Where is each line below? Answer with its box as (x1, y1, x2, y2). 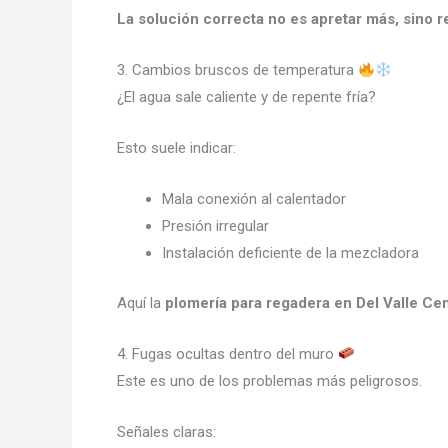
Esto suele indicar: (117, 139, 236, 157)
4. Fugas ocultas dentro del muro (117, 344, 338, 363)
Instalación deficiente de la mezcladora (162, 244, 419, 262)
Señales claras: (117, 422, 216, 441)
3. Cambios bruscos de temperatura (117, 61, 358, 79)
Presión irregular (162, 217, 269, 235)
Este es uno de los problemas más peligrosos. (117, 371, 422, 390)
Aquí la (117, 293, 165, 312)
